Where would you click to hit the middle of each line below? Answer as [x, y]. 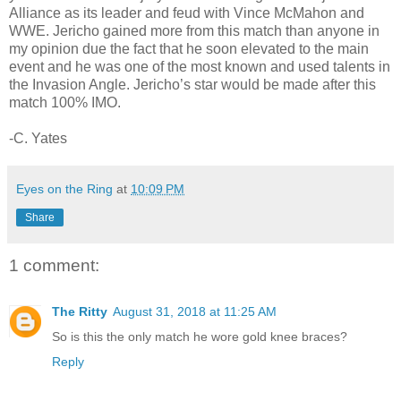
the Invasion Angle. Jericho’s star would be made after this [192, 84]
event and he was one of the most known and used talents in [200, 66]
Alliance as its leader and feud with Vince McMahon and [187, 13]
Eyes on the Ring [64, 188]
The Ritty [80, 312]
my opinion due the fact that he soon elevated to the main [189, 48]
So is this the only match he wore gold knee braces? [200, 337]
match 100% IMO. [65, 102]
